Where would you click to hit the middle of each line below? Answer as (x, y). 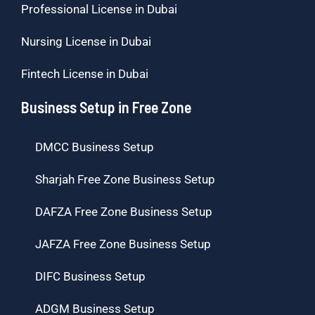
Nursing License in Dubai (86, 41)
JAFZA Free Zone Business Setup (123, 244)
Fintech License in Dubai (85, 73)
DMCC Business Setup (95, 147)
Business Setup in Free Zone (106, 107)
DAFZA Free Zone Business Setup (124, 211)
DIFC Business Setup (90, 276)
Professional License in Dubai (99, 9)
